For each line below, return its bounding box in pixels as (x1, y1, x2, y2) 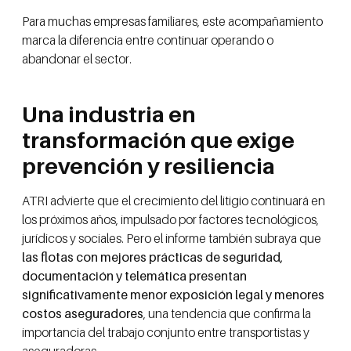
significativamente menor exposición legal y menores (22, 287, 324, 303)
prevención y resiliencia (22, 153, 275, 179)
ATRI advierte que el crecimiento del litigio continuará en (22, 193, 325, 209)
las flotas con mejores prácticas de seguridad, (22, 249, 284, 266)
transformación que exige (22, 127, 295, 154)
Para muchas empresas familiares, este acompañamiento (22, 13, 323, 29)
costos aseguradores (22, 306, 143, 322)
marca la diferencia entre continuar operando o (22, 31, 273, 48)
